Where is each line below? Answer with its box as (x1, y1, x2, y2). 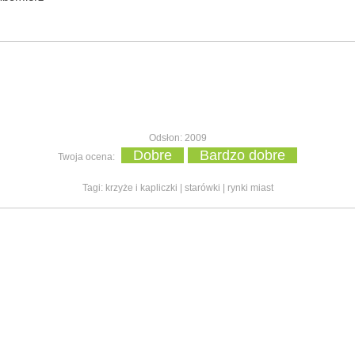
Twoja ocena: (58, 151, 117, 163)
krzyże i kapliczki (105, 182, 177, 194)
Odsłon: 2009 (148, 132, 207, 144)
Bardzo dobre (200, 147, 285, 164)
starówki (184, 182, 220, 194)
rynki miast (227, 182, 273, 194)
